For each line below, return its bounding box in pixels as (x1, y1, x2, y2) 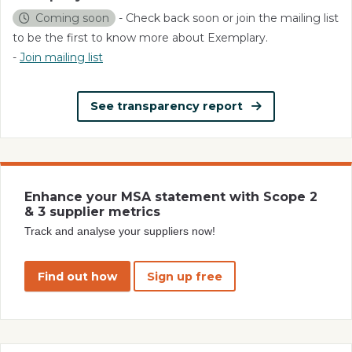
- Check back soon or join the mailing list (115, 10, 339, 25)
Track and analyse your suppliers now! (24, 225, 215, 238)
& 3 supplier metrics (24, 203, 160, 219)
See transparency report (90, 99, 246, 114)
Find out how (38, 269, 117, 284)
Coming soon (35, 10, 109, 25)
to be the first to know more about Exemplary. (13, 30, 268, 45)
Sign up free (147, 269, 222, 284)
